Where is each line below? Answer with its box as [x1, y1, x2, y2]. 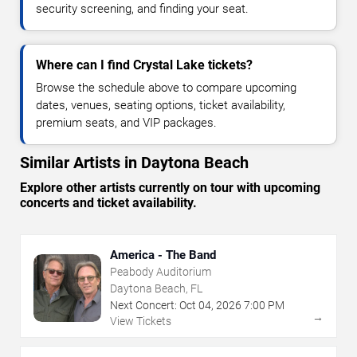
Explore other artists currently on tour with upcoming [20, 180, 320, 196]
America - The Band [110, 248, 216, 263]
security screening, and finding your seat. [36, 2, 249, 17]
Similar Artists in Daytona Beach [20, 153, 249, 173]
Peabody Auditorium [110, 265, 211, 279]
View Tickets [110, 315, 171, 328]
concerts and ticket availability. [20, 195, 197, 211]
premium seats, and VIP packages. [36, 116, 217, 131]
